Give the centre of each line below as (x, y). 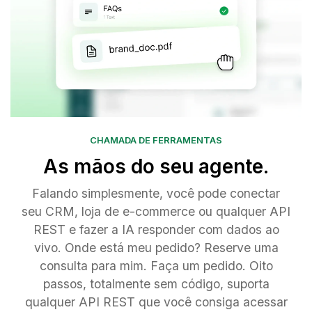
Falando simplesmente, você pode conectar (156, 194)
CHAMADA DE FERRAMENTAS (156, 140)
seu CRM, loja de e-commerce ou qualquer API (156, 212)
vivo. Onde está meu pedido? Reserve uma (156, 248)
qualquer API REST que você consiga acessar (156, 302)
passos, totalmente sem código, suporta (156, 284)
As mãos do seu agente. (156, 167)
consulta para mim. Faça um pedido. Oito (156, 266)
